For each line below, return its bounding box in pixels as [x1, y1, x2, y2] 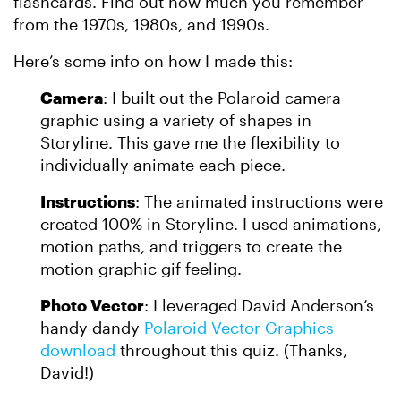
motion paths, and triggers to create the [40, 235, 342, 256]
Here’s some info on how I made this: [13, 50, 293, 71]
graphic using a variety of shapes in [40, 109, 311, 130]
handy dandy [40, 317, 144, 337]
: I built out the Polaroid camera [103, 87, 341, 107]
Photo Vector [40, 294, 144, 315]
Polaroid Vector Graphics [144, 317, 334, 337]
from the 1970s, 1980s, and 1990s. [13, 13, 269, 34]
